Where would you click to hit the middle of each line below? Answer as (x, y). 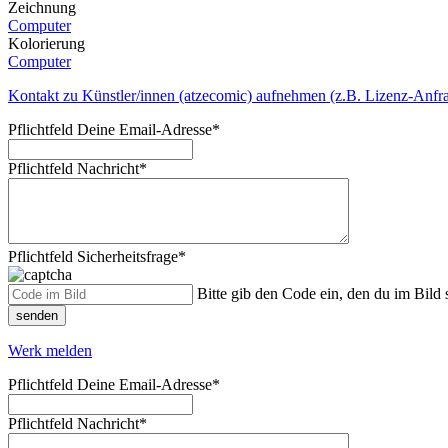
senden (37, 316)
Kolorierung (46, 44)
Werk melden (50, 351)
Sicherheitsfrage (127, 257)
